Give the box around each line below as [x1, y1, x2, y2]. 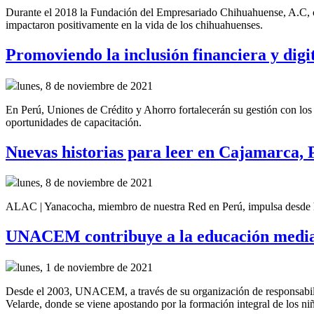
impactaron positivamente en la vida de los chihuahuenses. [6, 18, 263, 31]
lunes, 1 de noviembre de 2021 [17, 261, 153, 274]
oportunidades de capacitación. [6, 116, 144, 128]
